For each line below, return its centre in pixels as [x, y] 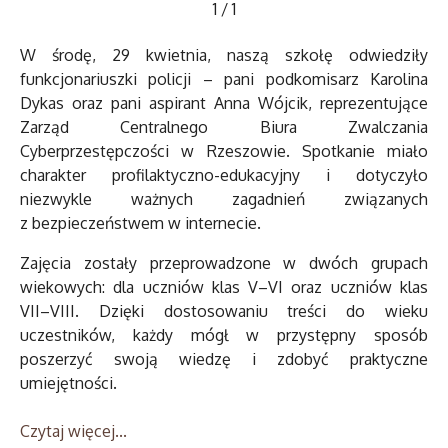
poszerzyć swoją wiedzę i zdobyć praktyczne [224, 359]
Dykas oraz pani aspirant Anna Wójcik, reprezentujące [224, 103]
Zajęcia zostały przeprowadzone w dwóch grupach [224, 263]
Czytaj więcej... [73, 431]
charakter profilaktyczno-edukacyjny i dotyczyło [224, 175]
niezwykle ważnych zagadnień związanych [224, 199]
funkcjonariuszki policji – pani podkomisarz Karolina [224, 79]
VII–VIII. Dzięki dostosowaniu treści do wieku [224, 311]
